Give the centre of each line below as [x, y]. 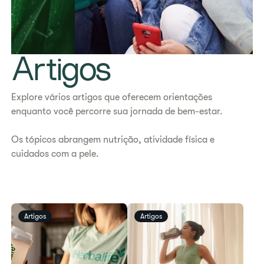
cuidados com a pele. [57, 154]
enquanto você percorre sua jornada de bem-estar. [117, 111]
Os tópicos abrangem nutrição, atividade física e [113, 140]
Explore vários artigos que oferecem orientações [112, 97]
